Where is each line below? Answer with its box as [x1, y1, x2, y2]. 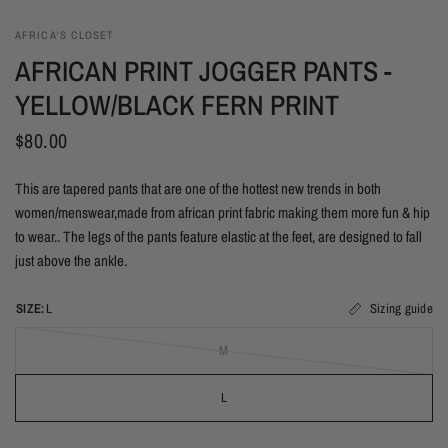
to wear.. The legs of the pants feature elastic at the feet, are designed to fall [15, 225, 422, 247]
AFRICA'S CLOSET [15, 27, 115, 42]
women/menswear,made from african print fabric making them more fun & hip [15, 201, 430, 223]
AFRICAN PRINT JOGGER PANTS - [15, 51, 392, 90]
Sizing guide [369, 300, 433, 318]
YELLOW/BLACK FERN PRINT [15, 85, 339, 124]
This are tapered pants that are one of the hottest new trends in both [15, 177, 381, 199]
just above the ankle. [15, 249, 127, 271]
